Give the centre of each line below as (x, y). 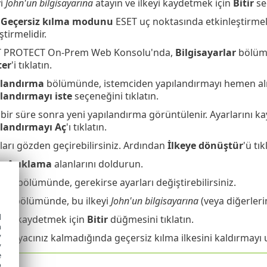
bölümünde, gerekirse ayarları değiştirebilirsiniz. (125, 182)
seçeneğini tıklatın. (115, 96)
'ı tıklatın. (86, 127)
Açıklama (29, 164)
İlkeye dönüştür (205, 145)
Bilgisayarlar (205, 52)
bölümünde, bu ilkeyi (61, 201)
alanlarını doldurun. (97, 164)
